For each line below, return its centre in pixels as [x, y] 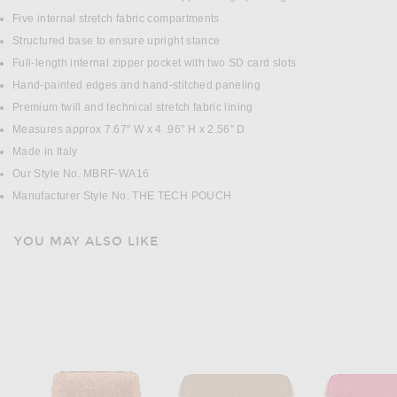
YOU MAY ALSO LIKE [86, 242]
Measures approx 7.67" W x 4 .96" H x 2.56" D [129, 130]
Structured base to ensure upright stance [117, 41]
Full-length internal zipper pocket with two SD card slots [155, 63]
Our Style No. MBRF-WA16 [81, 174]
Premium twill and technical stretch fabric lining [133, 108]
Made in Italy [45, 152]
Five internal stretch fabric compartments [116, 19]
